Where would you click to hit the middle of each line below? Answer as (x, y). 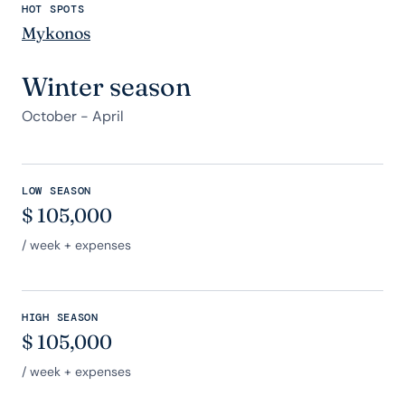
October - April (73, 117)
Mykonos (56, 33)
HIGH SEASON (60, 318)
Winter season (106, 87)
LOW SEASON (57, 191)
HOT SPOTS (53, 9)
